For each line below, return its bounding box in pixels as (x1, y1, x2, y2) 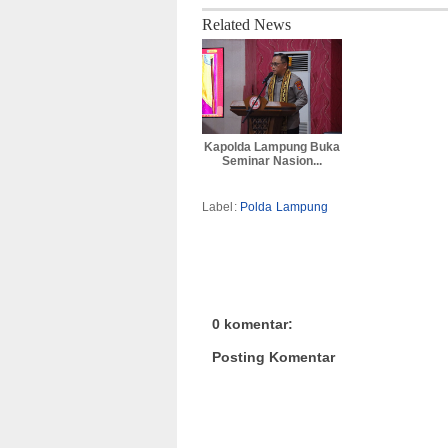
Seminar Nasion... (222, 154, 322, 169)
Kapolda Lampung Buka (204, 140, 340, 155)
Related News (202, 16, 291, 34)
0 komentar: (212, 316, 293, 332)
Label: (202, 200, 240, 215)
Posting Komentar (212, 348, 335, 365)
